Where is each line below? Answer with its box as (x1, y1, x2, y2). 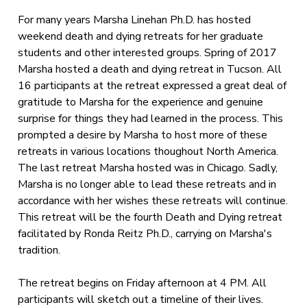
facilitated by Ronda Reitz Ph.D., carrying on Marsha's (18, 226, 273, 241)
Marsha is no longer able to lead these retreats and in (18, 177, 277, 192)
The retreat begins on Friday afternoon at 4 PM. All (18, 275, 267, 291)
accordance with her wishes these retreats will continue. (18, 193, 288, 208)
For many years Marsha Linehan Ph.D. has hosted (18, 12, 251, 27)
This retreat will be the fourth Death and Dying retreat (18, 210, 283, 225)
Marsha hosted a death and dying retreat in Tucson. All (18, 62, 282, 77)
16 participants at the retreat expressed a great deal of (18, 78, 287, 93)
